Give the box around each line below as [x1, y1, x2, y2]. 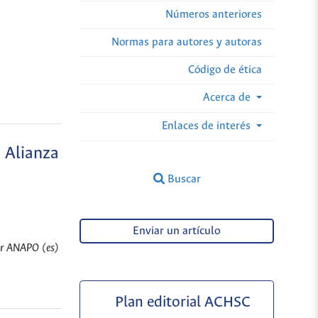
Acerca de [202, 91, 253, 104]
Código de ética [188, 63, 262, 76]
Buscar [164, 172, 201, 185]
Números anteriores [165, 8, 262, 21]
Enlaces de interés [161, 119, 253, 132]
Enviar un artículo [133, 225, 221, 238]
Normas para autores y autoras [111, 35, 262, 48]
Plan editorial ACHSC [115, 294, 251, 311]
